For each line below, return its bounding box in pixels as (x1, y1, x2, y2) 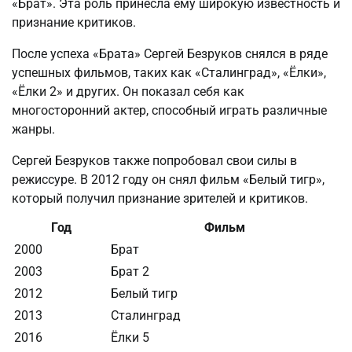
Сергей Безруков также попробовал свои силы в (12, 153, 297, 169)
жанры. (12, 122, 55, 137)
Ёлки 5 (111, 330, 149, 346)
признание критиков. (12, 15, 136, 31)
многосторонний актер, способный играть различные (12, 103, 327, 119)
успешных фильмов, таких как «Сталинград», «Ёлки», (12, 65, 326, 81)
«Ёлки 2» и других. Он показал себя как (12, 84, 244, 100)
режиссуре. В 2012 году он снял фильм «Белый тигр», (12, 172, 324, 188)
